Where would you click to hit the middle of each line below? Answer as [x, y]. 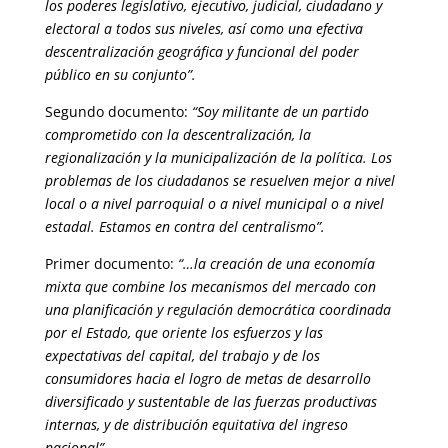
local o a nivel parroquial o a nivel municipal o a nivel [214, 203]
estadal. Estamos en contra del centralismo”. [184, 226]
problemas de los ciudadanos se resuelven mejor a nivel [219, 180]
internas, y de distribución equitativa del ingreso [196, 424]
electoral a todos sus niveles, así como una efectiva [203, 28]
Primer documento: [111, 263]
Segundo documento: [118, 111]
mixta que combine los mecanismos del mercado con [210, 286]
